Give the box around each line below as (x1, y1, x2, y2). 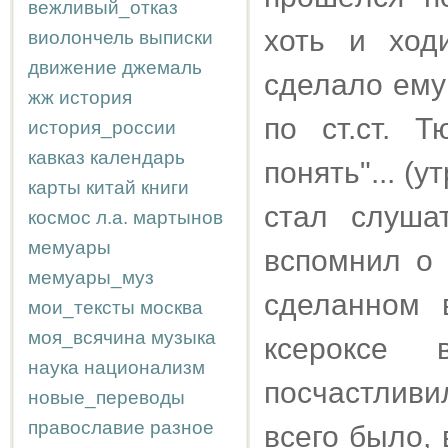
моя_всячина (28, 327, 146, 348)
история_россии (28, 117, 176, 138)
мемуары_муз (28, 267, 154, 288)
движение (28, 57, 117, 78)
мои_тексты (28, 297, 135, 318)
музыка (151, 327, 216, 348)
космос (28, 207, 91, 228)
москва (140, 297, 203, 318)
